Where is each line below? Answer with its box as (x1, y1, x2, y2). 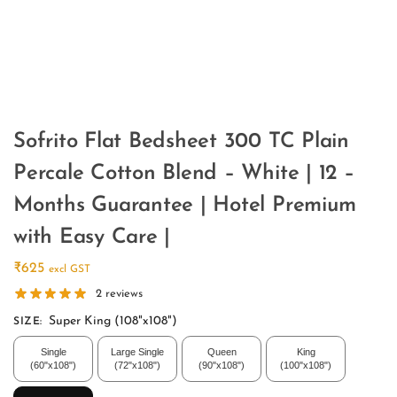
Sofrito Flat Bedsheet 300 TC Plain (13, 130, 349, 152)
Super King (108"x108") (49, 315, 177, 329)
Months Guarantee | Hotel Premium (13, 194, 356, 216)
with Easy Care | (13, 226, 171, 248)
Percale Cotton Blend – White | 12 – (13, 162, 354, 184)
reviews (102, 288, 144, 300)
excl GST (49, 264, 90, 276)
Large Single (111, 346, 164, 358)
